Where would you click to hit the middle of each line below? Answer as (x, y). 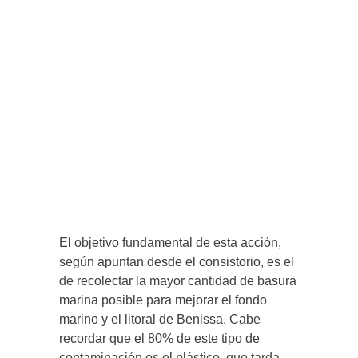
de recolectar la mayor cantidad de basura (178, 280)
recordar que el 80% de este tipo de (159, 338)
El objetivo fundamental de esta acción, (170, 242)
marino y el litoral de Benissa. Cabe (160, 319)
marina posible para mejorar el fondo (163, 300)
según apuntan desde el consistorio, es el (177, 261)
